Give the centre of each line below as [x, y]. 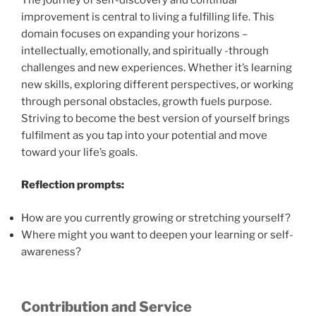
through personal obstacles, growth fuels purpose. [146, 101]
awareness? [51, 251]
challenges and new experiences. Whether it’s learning [157, 67]
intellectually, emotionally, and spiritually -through [145, 50]
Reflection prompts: [73, 185]
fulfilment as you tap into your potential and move [144, 135]
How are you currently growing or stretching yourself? [156, 218]
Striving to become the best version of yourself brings [156, 118]
